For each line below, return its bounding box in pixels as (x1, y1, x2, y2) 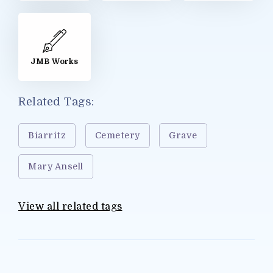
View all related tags (18, 200, 122, 212)
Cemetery (94, 130, 140, 140)
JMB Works (30, 57, 79, 66)
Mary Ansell (28, 161, 83, 171)
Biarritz (28, 130, 66, 140)
